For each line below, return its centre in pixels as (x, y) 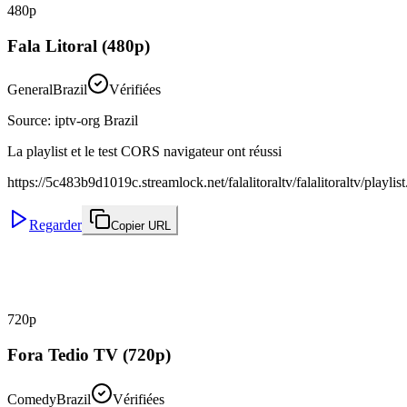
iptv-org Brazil (96, 121)
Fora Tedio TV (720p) (89, 355)
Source (27, 121)
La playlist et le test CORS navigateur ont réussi (144, 152)
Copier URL (141, 226)
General (30, 90)
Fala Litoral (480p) (79, 45)
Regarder (55, 225)
